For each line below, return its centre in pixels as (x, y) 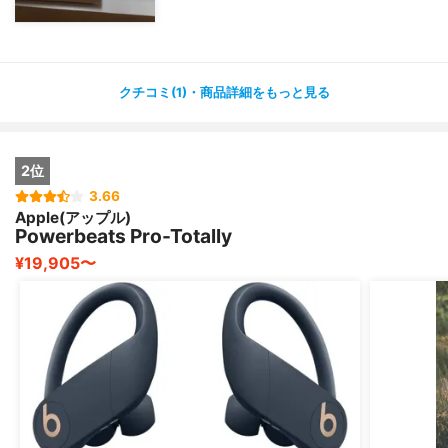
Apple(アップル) (73, 218)
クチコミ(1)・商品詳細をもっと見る (224, 93)
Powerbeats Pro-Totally (123, 236)
